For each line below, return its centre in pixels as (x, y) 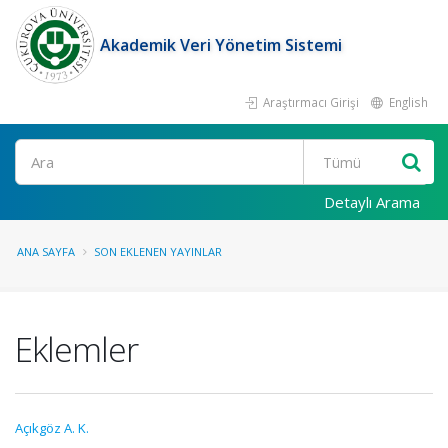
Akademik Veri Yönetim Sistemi (221, 45)
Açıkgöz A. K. (52, 428)
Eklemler (76, 349)
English (407, 102)
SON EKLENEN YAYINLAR (158, 251)
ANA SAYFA (46, 251)
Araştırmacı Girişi (309, 102)
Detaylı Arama (372, 202)
